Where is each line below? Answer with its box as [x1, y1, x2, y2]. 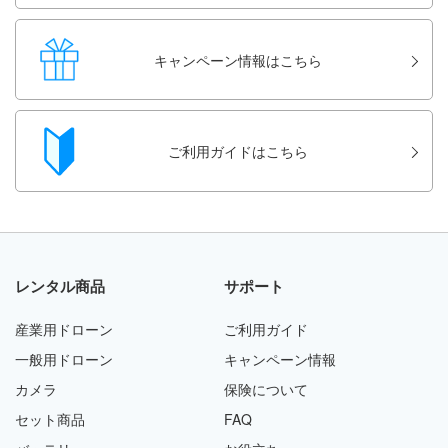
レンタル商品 [15, 274, 105, 297]
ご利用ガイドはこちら [167, 141, 308, 162]
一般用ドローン [15, 348, 113, 369]
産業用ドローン [15, 318, 113, 339]
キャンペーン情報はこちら [153, 49, 322, 70]
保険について [224, 378, 308, 399]
